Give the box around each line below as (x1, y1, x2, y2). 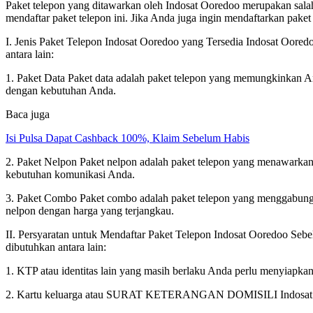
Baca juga (6, 108, 50, 120)
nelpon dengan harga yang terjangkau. (6, 204, 174, 217)
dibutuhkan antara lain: (6, 240, 106, 253)
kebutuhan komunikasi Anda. (6, 168, 135, 180)
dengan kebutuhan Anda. (6, 84, 116, 96)
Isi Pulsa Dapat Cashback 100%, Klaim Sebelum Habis (6, 131, 249, 144)
